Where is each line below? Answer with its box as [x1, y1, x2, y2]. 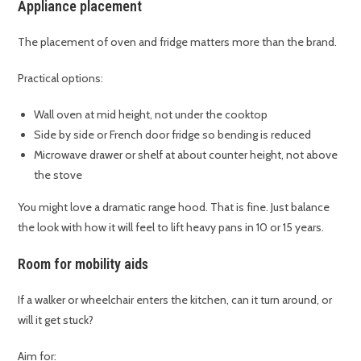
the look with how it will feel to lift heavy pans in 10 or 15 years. [18, 220, 325, 235]
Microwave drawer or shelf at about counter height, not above [34, 147, 338, 163]
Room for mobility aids [18, 255, 149, 273]
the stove [34, 168, 83, 183]
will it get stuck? [18, 313, 94, 328]
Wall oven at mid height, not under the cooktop [34, 107, 268, 122]
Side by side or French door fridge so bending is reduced [34, 127, 312, 143]
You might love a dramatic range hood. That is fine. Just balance [18, 200, 330, 215]
